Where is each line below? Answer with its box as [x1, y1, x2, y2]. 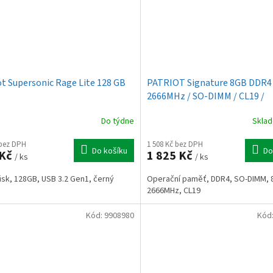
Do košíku [91, 145, 127, 158]
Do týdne [101, 115, 134, 127]
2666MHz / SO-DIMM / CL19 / [146, 90, 264, 104]
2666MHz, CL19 [146, 185, 200, 197]
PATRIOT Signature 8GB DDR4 [146, 76, 272, 90]
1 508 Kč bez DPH [146, 139, 203, 151]
